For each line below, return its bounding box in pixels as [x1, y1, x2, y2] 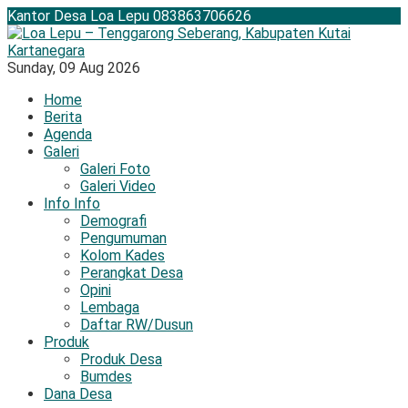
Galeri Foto [80, 160, 150, 178]
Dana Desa [44, 385, 112, 403]
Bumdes [80, 368, 132, 385]
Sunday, [7, 59, 59, 76]
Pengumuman [80, 229, 167, 247]
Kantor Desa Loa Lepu [7, 7, 149, 25]
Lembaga [80, 299, 139, 316]
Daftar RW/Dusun [80, 316, 193, 333]
